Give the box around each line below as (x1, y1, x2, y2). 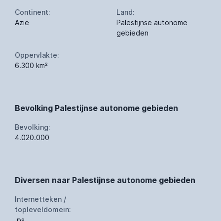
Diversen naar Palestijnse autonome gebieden (15, 175, 195, 185)
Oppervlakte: (15, 50, 59, 59)
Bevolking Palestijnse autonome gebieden (15, 103, 178, 113)
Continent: (15, 7, 50, 16)
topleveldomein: (15, 205, 71, 214)
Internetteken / (15, 194, 66, 203)
